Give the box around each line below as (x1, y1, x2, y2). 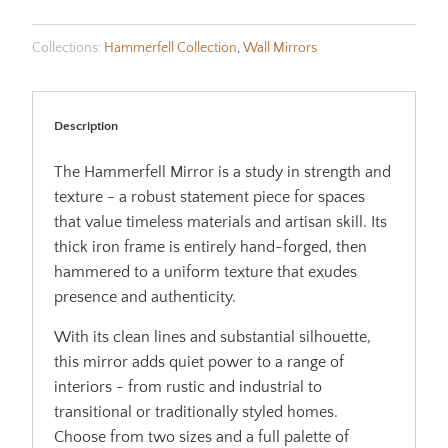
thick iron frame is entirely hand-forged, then (54, 238, 368, 257)
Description (54, 118, 119, 133)
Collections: (31, 40, 101, 57)
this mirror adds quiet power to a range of (54, 353, 345, 372)
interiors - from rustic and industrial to (54, 378, 323, 397)
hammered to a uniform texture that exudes (54, 263, 358, 282)
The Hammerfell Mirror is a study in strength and (54, 163, 392, 182)
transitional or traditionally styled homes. (54, 403, 339, 422)
